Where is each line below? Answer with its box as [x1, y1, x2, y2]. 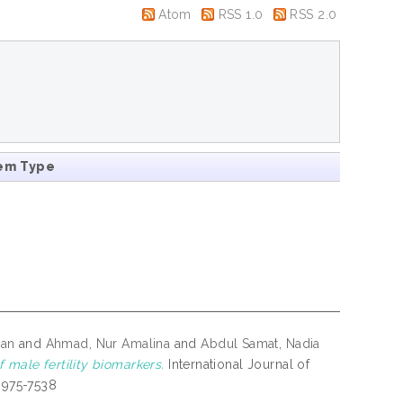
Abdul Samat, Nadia [201, 336, 320, 352]
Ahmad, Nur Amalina [45, 336, 171, 352]
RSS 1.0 [218, 6, 264, 22]
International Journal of [164, 357, 310, 372]
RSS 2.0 [290, 6, 337, 22]
